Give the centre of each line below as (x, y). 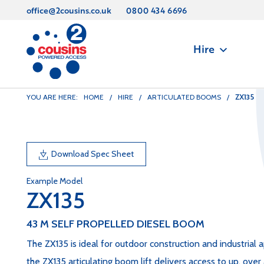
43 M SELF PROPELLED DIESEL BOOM (115, 224)
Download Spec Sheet (90, 154)
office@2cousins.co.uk (69, 10)
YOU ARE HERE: (52, 97)
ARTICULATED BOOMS (184, 97)
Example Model (55, 181)
